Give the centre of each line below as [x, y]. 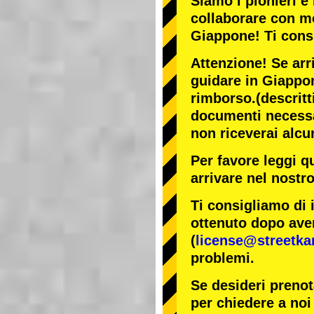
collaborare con [245, 19]
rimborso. [223, 98]
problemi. [223, 258]
